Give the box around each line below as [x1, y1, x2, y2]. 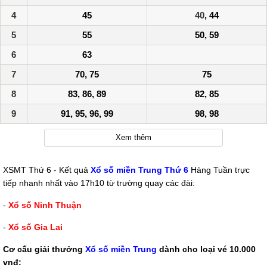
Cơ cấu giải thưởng [3, 244, 85, 254]
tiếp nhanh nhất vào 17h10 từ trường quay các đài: [3, 178, 200, 188]
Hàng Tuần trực [188, 165, 250, 175]
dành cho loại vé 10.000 [157, 244, 256, 254]
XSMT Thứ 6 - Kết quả [3, 165, 91, 175]
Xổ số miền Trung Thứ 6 [91, 165, 188, 175]
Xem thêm [116, 133, 151, 142]
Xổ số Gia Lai [8, 222, 63, 232]
